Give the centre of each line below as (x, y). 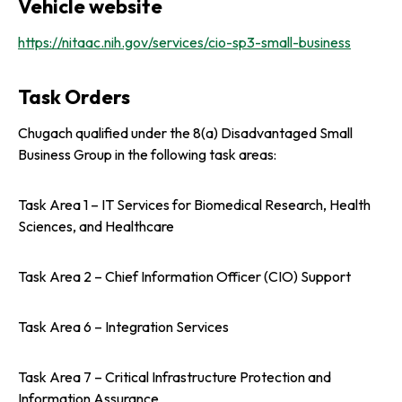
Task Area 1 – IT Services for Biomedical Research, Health (194, 204)
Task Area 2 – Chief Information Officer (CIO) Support (184, 276)
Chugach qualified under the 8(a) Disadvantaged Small (185, 132)
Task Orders (74, 96)
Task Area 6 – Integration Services (123, 326)
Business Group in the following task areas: (147, 154)
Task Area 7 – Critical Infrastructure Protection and (175, 376)
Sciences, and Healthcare (96, 226)
